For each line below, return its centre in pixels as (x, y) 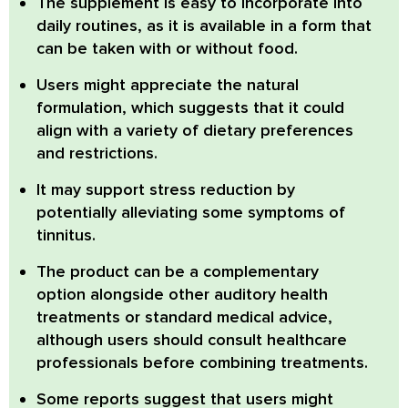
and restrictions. (97, 153)
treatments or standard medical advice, (184, 317)
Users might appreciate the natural (168, 85)
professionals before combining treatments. (202, 363)
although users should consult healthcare (192, 340)
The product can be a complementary (178, 272)
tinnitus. (66, 235)
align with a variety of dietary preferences (195, 131)
